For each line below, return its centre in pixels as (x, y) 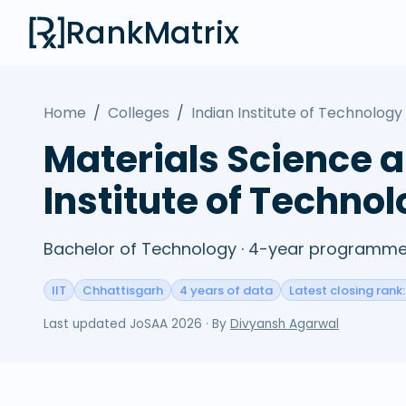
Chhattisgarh (123, 290)
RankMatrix (152, 33)
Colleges (139, 113)
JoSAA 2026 (166, 324)
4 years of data (226, 290)
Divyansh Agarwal (285, 324)
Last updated (87, 324)
